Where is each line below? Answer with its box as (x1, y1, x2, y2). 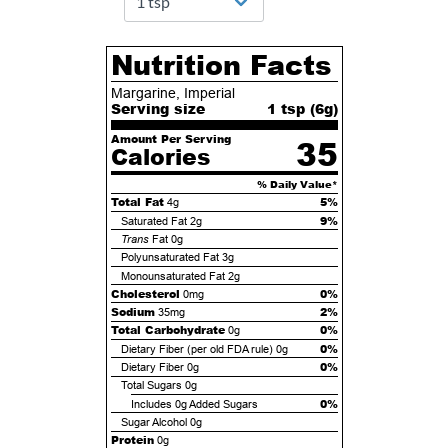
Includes (130, 396, 172, 411)
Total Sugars (120, 378, 182, 393)
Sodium (110, 304, 155, 320)
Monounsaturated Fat (120, 268, 225, 283)
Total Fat (110, 194, 164, 210)
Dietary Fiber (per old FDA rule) (120, 341, 273, 356)
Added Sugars (188, 396, 258, 411)
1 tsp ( (266, 99, 315, 119)
